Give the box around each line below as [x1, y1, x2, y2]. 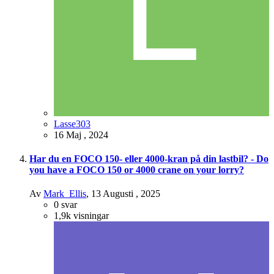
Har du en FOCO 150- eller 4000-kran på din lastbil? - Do [29, 154, 268, 165]
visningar [73, 210, 109, 221]
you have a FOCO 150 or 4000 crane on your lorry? [29, 165, 244, 176]
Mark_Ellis [43, 188, 86, 199]
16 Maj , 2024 [54, 129, 108, 140]
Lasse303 [54, 118, 91, 129]
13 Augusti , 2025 [91, 188, 160, 199]
